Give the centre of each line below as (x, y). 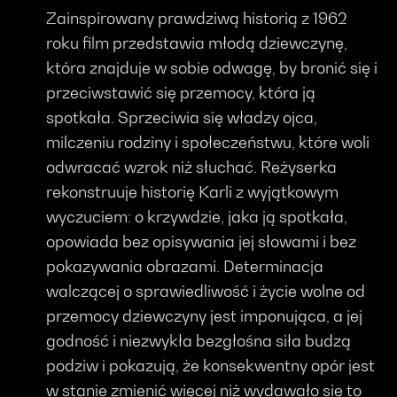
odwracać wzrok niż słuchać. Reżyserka (192, 167)
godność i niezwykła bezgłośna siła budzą (199, 340)
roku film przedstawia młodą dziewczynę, (197, 43)
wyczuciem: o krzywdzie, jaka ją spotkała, (197, 216)
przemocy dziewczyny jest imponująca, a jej (205, 315)
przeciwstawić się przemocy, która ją (181, 92)
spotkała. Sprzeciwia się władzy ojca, (182, 117)
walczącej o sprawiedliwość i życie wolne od (206, 291)
